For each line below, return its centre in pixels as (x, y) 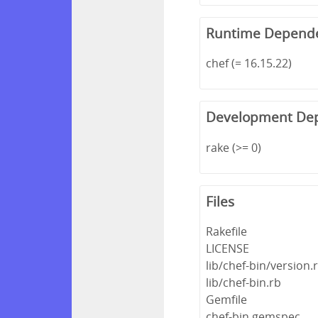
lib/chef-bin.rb (244, 283)
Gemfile (227, 300)
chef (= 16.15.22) (249, 63)
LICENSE (228, 249)
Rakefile (227, 232)
